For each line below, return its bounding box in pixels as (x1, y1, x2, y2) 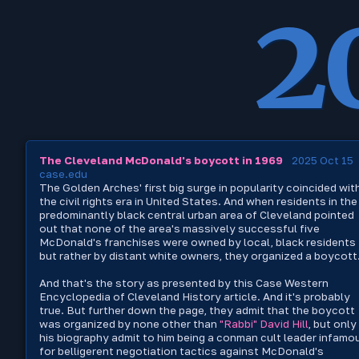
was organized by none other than (39, 317, 220, 330)
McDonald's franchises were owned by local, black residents (39, 235, 356, 248)
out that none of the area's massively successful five (39, 221, 320, 235)
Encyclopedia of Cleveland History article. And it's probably (39, 289, 350, 303)
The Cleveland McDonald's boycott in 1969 (39, 153, 283, 167)
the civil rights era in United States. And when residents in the (39, 194, 276, 208)
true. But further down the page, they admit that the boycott (39, 303, 355, 317)
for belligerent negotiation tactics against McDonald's (39, 344, 324, 357)
